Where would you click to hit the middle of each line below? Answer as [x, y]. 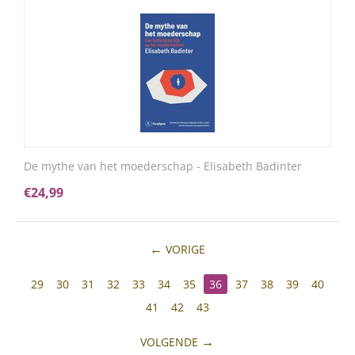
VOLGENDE [170, 342]
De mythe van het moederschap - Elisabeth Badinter [163, 166]
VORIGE [185, 249]
